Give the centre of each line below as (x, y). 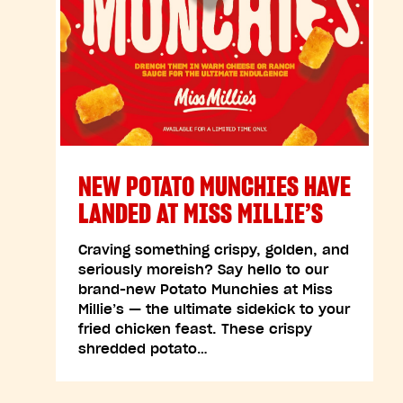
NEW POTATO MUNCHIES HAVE (215, 186)
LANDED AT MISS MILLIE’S (201, 213)
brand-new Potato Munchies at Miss (206, 289)
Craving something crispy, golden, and (214, 250)
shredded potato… (143, 349)
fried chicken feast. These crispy (195, 329)
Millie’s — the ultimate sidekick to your (214, 309)
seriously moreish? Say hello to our (203, 269)
